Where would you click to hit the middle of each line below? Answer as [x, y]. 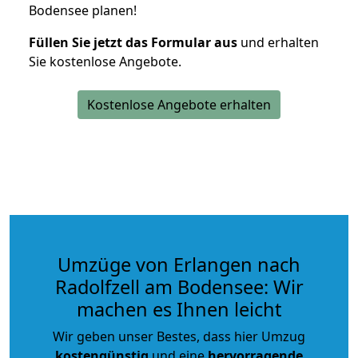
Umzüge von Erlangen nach [179, 264]
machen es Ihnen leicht [179, 309]
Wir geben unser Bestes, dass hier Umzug [179, 336]
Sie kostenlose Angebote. [105, 61]
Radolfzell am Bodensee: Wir [179, 286]
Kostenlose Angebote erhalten [179, 104]
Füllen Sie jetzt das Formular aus [133, 42]
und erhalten [278, 42]
